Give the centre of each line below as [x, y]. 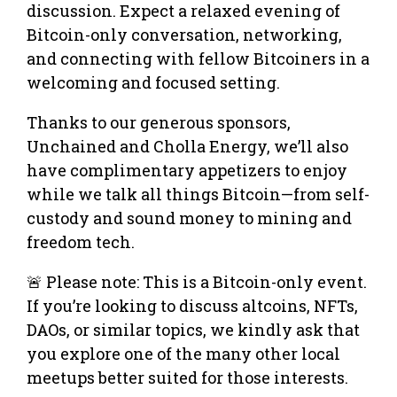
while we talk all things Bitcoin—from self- [198, 194]
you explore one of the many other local [183, 353]
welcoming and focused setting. [153, 82]
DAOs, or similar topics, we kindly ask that [193, 329]
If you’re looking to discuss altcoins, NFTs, [192, 305]
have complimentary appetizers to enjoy [187, 170]
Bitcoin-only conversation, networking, [184, 34]
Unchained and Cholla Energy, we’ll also [187, 146]
